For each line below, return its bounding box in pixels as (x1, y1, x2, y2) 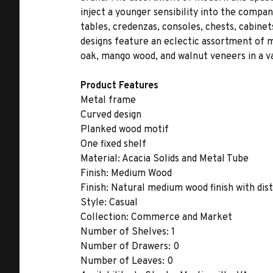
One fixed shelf (80, 138, 146, 151)
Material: (80, 153, 120, 165)
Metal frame (80, 94, 136, 107)
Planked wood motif (80, 124, 169, 136)
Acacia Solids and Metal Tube (120, 153, 249, 165)
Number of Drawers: (80, 241, 171, 253)
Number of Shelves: (80, 226, 169, 238)
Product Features (80, 80, 158, 92)
